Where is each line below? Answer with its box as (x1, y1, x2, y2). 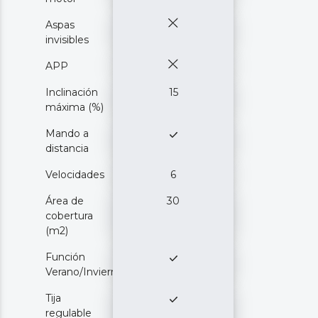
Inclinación (45, 85, 98, 99)
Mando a (45, 126, 89, 140)
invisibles (45, 33, 89, 46)
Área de (45, 194, 84, 207)
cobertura (45, 209, 93, 222)
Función (45, 250, 85, 263)
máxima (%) (45, 100, 104, 114)
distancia (45, 141, 89, 155)
